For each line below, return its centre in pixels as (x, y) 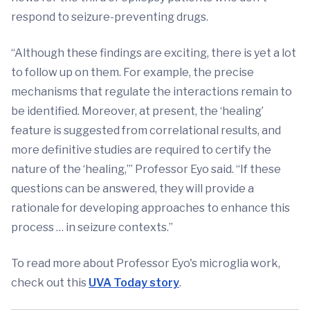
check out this (50, 283)
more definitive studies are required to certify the (141, 150)
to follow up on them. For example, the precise (133, 73)
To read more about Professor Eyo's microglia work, (146, 264)
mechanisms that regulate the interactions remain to (152, 92)
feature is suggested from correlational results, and (146, 131)
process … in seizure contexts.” (92, 228)
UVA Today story (134, 283)
